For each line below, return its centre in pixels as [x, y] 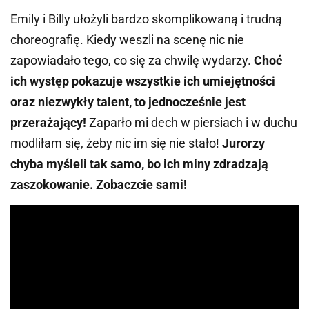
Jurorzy [243, 143]
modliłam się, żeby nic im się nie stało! [116, 143]
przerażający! [48, 122]
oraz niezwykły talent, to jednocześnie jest [128, 101]
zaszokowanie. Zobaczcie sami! [99, 184]
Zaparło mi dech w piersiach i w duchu [192, 122]
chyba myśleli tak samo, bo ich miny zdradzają [139, 163]
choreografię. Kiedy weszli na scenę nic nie [127, 39]
